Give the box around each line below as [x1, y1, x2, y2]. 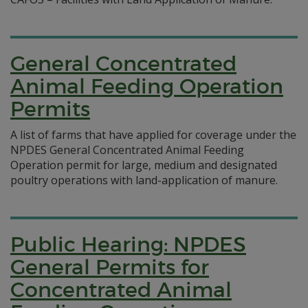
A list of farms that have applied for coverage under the [10, 127, 296, 142]
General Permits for [10, 254, 209, 280]
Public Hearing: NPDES [10, 232, 246, 257]
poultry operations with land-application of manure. [10, 173, 278, 188]
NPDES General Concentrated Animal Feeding [10, 142, 244, 157]
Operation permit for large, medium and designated [10, 157, 277, 173]
